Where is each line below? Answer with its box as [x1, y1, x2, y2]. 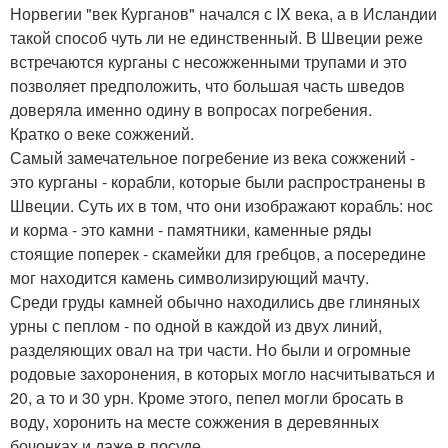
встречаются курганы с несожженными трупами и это [10, 49, 407, 73]
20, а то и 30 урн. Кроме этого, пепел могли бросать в [10, 385, 404, 409]
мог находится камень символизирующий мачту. [10, 265, 369, 289]
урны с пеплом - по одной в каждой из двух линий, [10, 313, 382, 337]
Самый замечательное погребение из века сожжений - [10, 145, 415, 169]
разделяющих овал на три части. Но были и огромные [10, 337, 411, 361]
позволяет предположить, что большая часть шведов [10, 73, 405, 97]
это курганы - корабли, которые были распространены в [10, 169, 426, 193]
